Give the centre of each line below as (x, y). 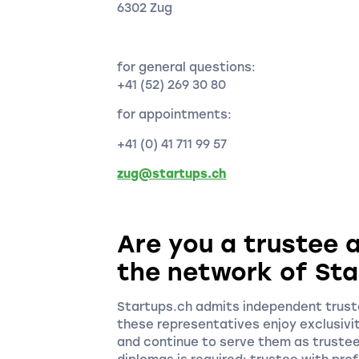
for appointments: (175, 114)
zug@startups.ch (172, 173)
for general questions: (187, 68)
